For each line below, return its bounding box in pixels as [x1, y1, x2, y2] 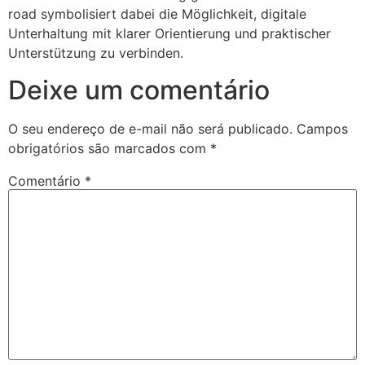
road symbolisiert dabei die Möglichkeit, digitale [8, 6, 306, 23]
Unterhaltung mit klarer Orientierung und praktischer [8, 25, 331, 42]
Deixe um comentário [8, 73, 270, 106]
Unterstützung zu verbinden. [8, 45, 183, 62]
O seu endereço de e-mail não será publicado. [8, 120, 292, 137]
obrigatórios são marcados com [8, 139, 210, 156]
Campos [297, 120, 348, 137]
